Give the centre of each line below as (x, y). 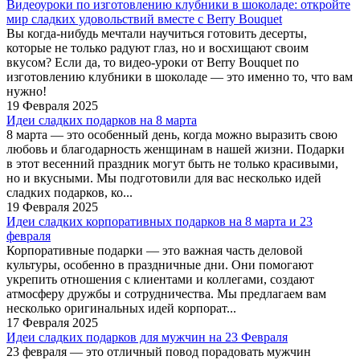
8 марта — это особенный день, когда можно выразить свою (172, 134)
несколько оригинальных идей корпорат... (121, 308)
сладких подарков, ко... (70, 192)
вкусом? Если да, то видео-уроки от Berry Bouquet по (153, 62)
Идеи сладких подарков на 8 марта (102, 120)
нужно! (27, 91)
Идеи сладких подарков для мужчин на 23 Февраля (147, 337)
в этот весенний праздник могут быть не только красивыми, (172, 163)
